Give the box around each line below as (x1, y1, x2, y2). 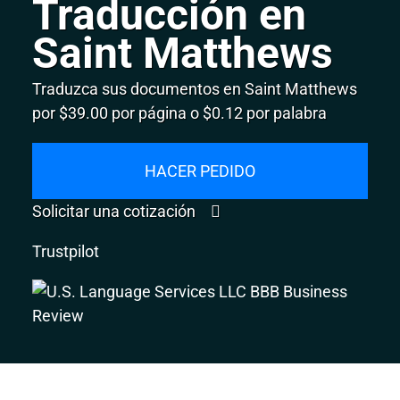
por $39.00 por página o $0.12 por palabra (32, 103, 328, 122)
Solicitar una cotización (32, 201, 200, 221)
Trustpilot (32, 241, 100, 261)
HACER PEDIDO (145, 161, 255, 180)
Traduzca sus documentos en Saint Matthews (32, 79, 358, 98)
